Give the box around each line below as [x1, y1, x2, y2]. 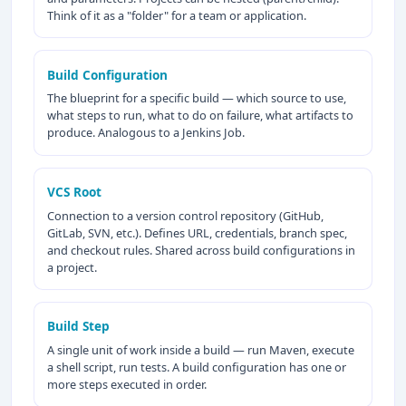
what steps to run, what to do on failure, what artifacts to [47, 107, 354, 124]
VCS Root [47, 183, 102, 201]
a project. [47, 258, 98, 275]
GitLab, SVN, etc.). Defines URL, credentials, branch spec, [47, 224, 348, 241]
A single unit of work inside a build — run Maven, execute [47, 342, 355, 359]
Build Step [47, 317, 111, 335]
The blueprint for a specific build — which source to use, [47, 90, 347, 107]
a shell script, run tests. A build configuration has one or [47, 359, 347, 376]
